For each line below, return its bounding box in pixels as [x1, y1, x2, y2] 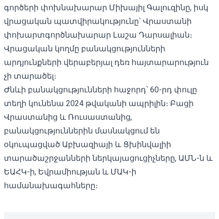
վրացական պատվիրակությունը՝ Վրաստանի [4, 16, 192, 26]
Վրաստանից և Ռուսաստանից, [4, 112, 132, 122]
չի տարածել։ [4, 71, 56, 81]
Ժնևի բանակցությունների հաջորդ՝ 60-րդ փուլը [4, 85, 197, 94]
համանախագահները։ [4, 180, 98, 190]
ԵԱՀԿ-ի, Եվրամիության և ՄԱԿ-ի [4, 167, 136, 176]
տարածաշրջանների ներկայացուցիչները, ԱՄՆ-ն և [4, 153, 213, 163]
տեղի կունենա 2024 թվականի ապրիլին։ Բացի [4, 98, 194, 108]
